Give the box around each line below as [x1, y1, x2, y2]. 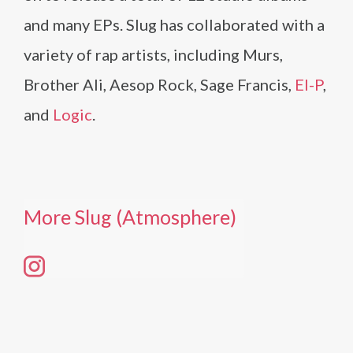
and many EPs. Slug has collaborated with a [24, 15, 325, 34]
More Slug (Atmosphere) [24, 205, 236, 229]
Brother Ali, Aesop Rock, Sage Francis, [24, 75, 295, 94]
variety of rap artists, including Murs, [24, 45, 283, 64]
